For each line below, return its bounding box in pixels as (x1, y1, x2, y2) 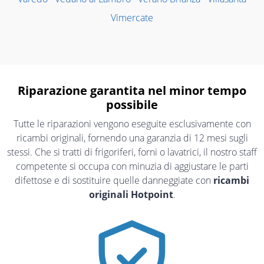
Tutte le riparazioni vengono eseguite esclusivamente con (13, 117, 251, 131)
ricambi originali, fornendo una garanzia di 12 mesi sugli (16, 131, 248, 145)
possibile (106, 97, 158, 113)
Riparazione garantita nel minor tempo (18, 82, 246, 99)
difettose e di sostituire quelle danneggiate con (15, 174, 213, 187)
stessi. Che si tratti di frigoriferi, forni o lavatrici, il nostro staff (7, 146, 257, 159)
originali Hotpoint (88, 188, 173, 202)
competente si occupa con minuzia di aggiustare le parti (15, 160, 249, 173)
